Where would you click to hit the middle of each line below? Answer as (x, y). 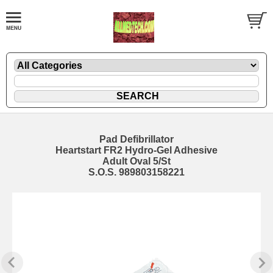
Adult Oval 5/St (136, 161)
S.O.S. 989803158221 (136, 172)
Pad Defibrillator (136, 139)
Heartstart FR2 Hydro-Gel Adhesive (136, 150)
